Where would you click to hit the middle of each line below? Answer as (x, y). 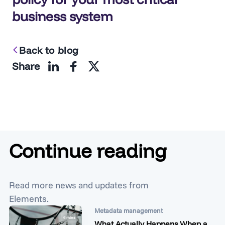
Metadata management (129, 210)
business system (63, 16)
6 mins (69, 217)
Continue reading (88, 150)
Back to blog (49, 50)
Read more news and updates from (79, 185)
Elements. (29, 198)
